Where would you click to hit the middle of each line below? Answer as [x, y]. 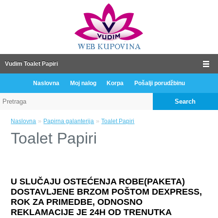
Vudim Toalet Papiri [31, 64]
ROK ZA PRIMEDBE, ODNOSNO [77, 202]
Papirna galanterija [69, 121]
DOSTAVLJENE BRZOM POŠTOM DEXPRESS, [107, 192]
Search [185, 101]
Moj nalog [83, 83]
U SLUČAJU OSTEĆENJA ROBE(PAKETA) [98, 182]
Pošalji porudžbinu [160, 83]
